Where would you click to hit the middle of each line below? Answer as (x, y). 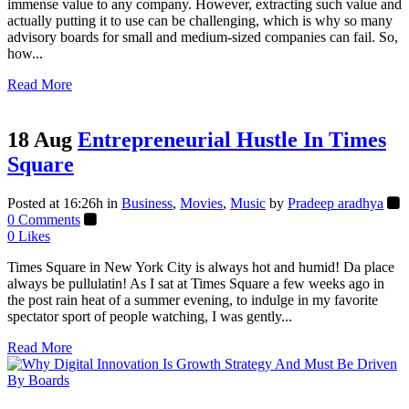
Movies (201, 204)
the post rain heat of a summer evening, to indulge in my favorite (193, 300)
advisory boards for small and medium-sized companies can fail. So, (203, 37)
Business (147, 204)
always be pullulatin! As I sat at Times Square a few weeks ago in (196, 284)
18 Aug (40, 140)
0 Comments (44, 220)
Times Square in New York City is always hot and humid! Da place (201, 267)
